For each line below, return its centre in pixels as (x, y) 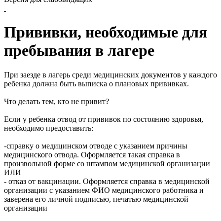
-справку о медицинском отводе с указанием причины (96, 146)
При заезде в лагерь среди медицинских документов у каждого (110, 74)
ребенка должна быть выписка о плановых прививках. (96, 83)
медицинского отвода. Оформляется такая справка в (92, 154)
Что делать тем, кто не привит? (56, 101)
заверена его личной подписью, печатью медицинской (96, 199)
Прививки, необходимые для (106, 32)
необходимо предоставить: (49, 128)
